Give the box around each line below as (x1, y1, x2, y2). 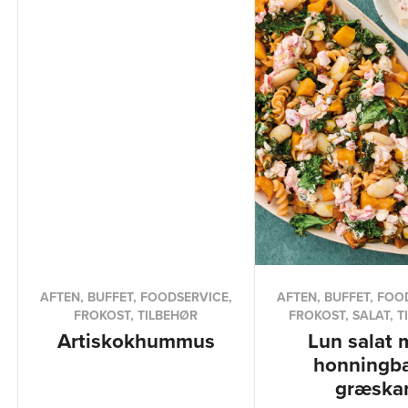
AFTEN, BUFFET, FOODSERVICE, (39, 288, 232, 306)
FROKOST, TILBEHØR (74, 306, 199, 324)
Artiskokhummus (56, 326, 215, 355)
